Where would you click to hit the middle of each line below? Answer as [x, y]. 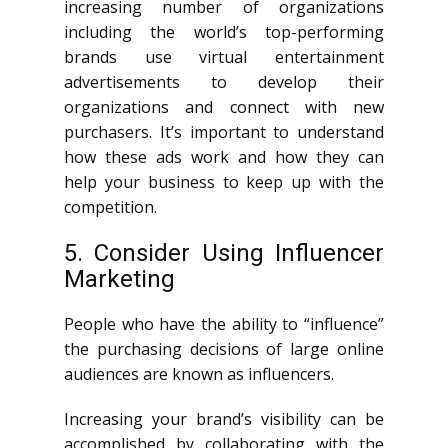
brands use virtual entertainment [224, 57]
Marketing [119, 279]
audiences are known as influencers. [199, 374]
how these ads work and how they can [224, 157]
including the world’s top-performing [224, 32]
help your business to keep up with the [224, 182]
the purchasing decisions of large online [224, 349]
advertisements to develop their [224, 82]
